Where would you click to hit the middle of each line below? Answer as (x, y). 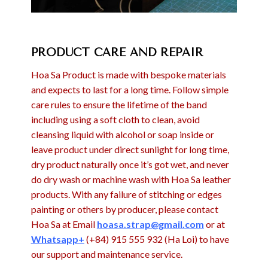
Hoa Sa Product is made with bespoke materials (128, 75)
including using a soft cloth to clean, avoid (115, 120)
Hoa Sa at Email (64, 224)
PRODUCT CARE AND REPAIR (117, 53)
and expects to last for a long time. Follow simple (130, 90)
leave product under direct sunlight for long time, (130, 150)
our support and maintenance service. (106, 254)
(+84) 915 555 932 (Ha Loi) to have (156, 239)
